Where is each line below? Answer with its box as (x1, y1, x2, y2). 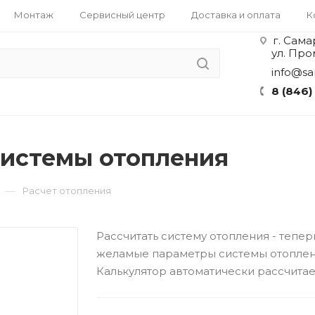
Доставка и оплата (191, 9, 281, 20)
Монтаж (14, 9, 53, 20)
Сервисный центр (79, 9, 165, 20)
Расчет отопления (22, 185, 111, 196)
